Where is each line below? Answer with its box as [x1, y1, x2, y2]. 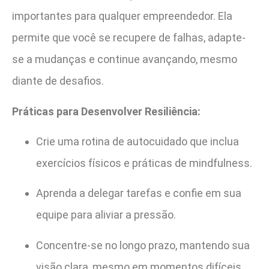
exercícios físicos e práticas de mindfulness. [36, 156, 252, 169]
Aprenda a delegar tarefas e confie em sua [36, 187, 241, 200]
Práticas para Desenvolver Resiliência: [12, 104, 201, 118]
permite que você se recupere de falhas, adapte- [12, 31, 246, 44]
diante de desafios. [12, 74, 104, 88]
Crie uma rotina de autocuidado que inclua [36, 134, 239, 148]
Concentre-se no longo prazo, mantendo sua [36, 238, 250, 252]
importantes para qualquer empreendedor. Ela [12, 10, 232, 23]
